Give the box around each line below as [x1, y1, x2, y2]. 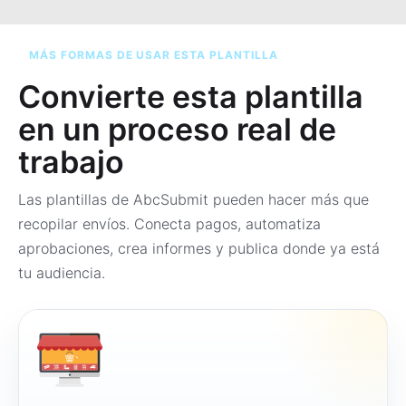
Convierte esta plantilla [18, 78, 363, 115]
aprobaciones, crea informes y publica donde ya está [18, 239, 380, 257]
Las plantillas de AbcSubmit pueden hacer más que [18, 190, 369, 208]
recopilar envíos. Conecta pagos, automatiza [18, 215, 321, 233]
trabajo [18, 143, 124, 180]
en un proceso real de [18, 111, 336, 148]
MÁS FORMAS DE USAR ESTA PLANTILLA [29, 48, 278, 62]
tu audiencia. [18, 264, 105, 282]
